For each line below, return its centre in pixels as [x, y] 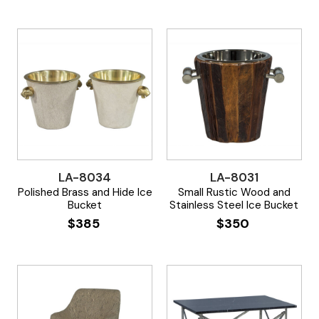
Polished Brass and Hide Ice [85, 192]
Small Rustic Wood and [234, 192]
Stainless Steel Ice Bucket [234, 205]
